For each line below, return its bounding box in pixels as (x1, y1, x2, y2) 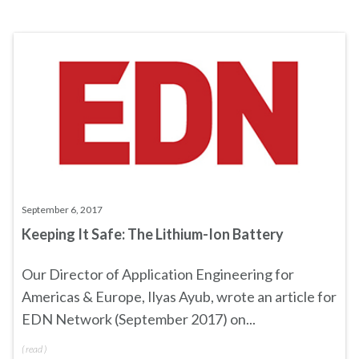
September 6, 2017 (22, 204, 103, 216)
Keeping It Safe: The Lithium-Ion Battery (22, 225, 284, 243)
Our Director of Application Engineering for (22, 265, 294, 283)
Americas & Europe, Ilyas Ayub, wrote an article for (22, 288, 337, 305)
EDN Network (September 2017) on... (22, 310, 256, 328)
